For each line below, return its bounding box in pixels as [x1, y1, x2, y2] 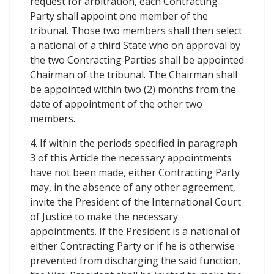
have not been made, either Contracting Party [30, 166, 240, 180]
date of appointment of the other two [30, 97, 202, 111]
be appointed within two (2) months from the [30, 83, 236, 97]
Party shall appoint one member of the [30, 9, 208, 23]
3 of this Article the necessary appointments [30, 151, 232, 165]
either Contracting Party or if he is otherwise [30, 239, 235, 253]
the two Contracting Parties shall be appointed [30, 53, 244, 67]
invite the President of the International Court [30, 195, 241, 209]
